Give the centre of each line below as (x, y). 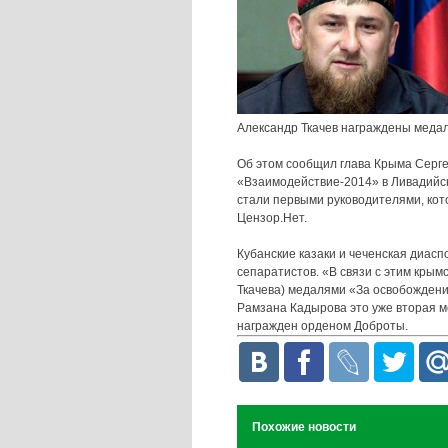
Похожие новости (304, 427)
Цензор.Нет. (272, 218)
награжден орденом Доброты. (322, 326)
